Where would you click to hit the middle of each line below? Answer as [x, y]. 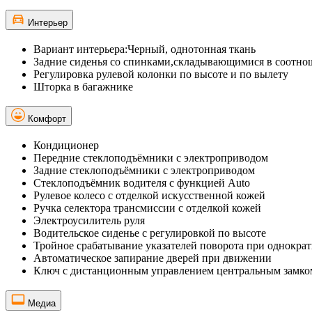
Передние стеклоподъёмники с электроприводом [151, 158]
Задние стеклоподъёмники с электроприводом [144, 171]
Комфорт [47, 119]
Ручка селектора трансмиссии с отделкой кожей [147, 208]
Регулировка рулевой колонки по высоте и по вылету [161, 74]
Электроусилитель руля [89, 221]
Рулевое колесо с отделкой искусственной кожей [149, 196]
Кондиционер [66, 146]
